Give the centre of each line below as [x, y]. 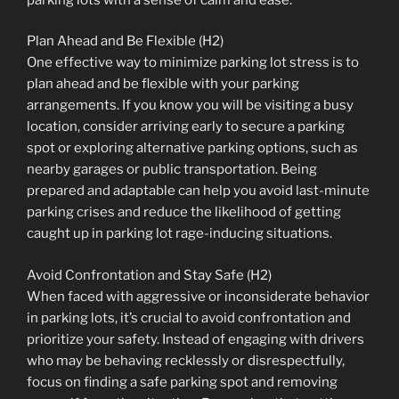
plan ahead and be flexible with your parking [163, 84]
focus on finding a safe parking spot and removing [182, 382]
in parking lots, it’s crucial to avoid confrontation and [189, 318]
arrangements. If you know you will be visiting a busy [190, 105]
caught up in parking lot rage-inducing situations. [179, 233]
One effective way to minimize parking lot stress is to [193, 62]
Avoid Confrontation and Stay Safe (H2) [149, 275]
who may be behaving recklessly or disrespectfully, [186, 360]
